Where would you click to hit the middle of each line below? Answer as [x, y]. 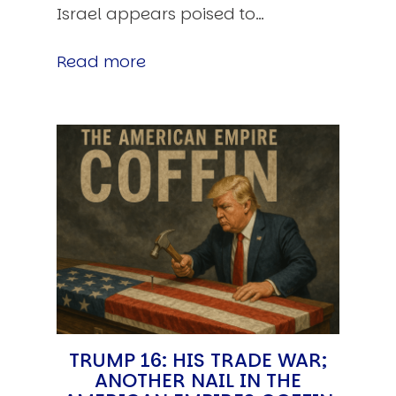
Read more [101, 62]
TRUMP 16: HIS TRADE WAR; [198, 360]
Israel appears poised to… [160, 14]
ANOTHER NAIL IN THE [198, 380]
